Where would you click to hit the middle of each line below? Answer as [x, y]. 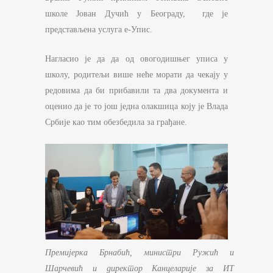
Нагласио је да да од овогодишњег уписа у [136, 59]
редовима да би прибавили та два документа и [136, 91]
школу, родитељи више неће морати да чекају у [136, 75]
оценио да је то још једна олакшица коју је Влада [136, 107]
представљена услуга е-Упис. [99, 30]
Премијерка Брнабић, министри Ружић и [140, 253]
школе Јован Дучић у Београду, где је [136, 14]
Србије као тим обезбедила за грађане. [116, 122]
